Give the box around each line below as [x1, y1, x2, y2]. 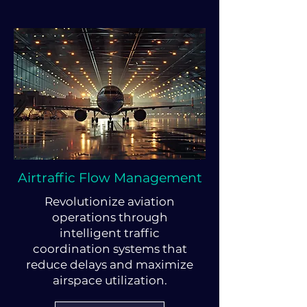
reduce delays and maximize [26, 258, 193, 271]
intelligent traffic [60, 226, 160, 240]
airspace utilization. [52, 273, 167, 287]
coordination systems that [32, 242, 187, 256]
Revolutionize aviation [45, 195, 175, 208]
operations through [51, 210, 168, 224]
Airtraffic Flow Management [17, 170, 202, 186]
